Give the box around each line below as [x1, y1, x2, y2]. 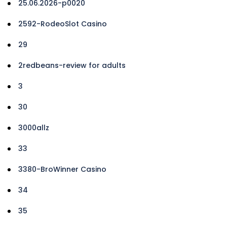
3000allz [18, 122, 49, 133]
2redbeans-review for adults [18, 60, 126, 70]
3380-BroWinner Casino [18, 164, 106, 174]
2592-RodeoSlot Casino [18, 18, 107, 29]
